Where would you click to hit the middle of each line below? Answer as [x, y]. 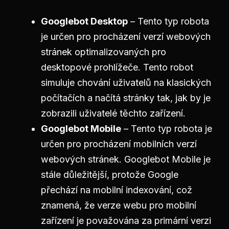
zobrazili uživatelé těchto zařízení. [113, 113]
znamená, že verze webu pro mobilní [119, 205]
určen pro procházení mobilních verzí [119, 144]
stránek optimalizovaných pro [104, 52]
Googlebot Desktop [84, 21]
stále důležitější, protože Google [110, 175]
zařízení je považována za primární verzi [126, 221]
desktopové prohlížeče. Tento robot [117, 67]
